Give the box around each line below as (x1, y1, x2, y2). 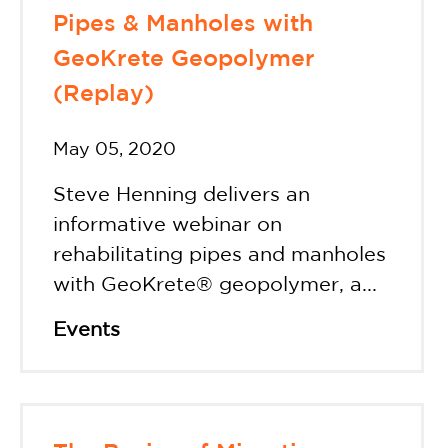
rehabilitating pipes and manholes (53, 246, 386, 264)
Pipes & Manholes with (53, 13, 313, 35)
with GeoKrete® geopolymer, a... (53, 276, 377, 294)
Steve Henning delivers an (53, 186, 310, 204)
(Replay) (53, 83, 154, 105)
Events (53, 321, 120, 339)
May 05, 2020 (53, 142, 176, 158)
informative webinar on (53, 216, 282, 234)
